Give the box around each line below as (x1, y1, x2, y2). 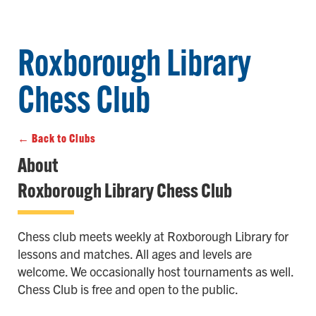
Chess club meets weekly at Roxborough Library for (18, 228, 289, 245)
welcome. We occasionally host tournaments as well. (18, 263, 294, 280)
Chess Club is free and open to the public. (18, 281, 239, 298)
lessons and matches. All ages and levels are (18, 245, 253, 262)
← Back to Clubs (18, 131, 97, 146)
